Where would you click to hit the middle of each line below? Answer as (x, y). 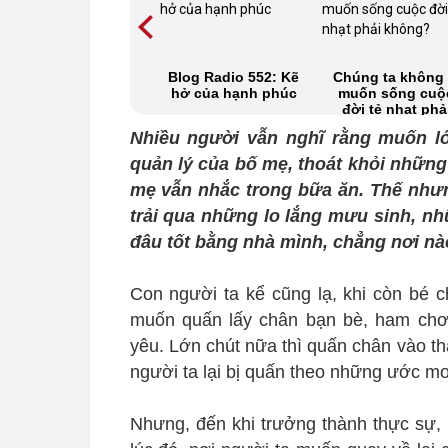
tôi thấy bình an (70, 92)
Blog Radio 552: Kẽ (234, 76)
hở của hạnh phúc (233, 92)
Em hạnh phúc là (71, 76)
